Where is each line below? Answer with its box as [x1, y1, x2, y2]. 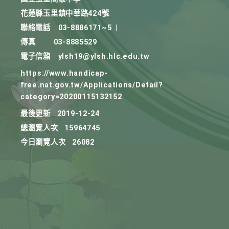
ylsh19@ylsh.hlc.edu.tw [58, 52, 150, 61]
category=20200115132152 [20, 93, 122, 101]
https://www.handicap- [20, 69, 108, 78]
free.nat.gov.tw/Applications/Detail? [20, 81, 163, 89]
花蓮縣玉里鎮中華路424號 [20, 9, 109, 18]
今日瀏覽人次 [20, 138, 66, 147]
